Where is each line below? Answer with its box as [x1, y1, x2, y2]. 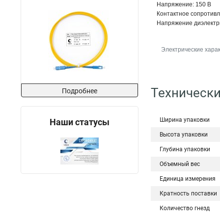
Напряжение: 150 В [157, 1, 211, 8]
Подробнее [62, 87, 97, 95]
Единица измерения [160, 175, 216, 182]
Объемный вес [160, 161, 200, 167]
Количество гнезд [160, 205, 210, 212]
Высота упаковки [160, 131, 208, 138]
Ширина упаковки [160, 116, 210, 123]
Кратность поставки [160, 190, 217, 197]
